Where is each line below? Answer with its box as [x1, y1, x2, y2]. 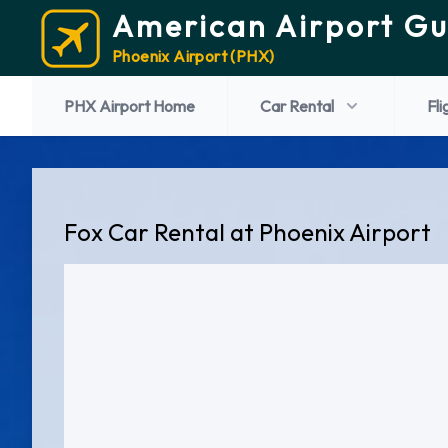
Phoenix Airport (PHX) [112, 46, 275, 66]
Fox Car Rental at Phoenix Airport [64, 217, 431, 247]
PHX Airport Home [64, 96, 195, 116]
